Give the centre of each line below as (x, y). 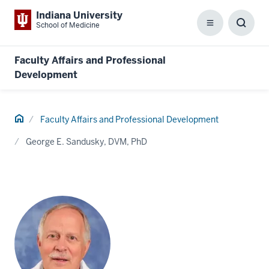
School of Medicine (68, 25)
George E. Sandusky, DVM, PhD (86, 142)
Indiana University (79, 15)
